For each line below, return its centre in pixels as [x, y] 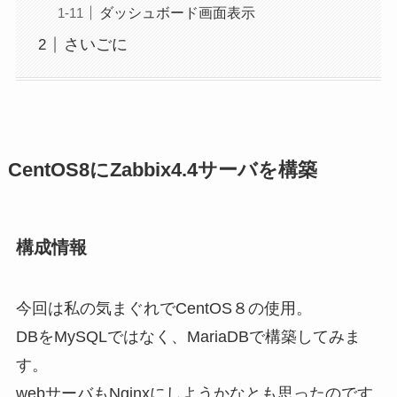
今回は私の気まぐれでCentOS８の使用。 [163, 309]
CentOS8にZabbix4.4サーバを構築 [162, 170]
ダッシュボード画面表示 [177, 13]
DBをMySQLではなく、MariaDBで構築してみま [188, 337]
